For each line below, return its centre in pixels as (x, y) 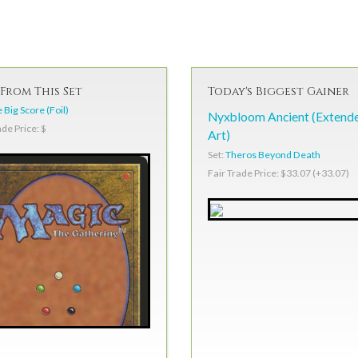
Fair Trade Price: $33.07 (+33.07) (278, 173)
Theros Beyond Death (273, 154)
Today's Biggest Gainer (278, 92)
